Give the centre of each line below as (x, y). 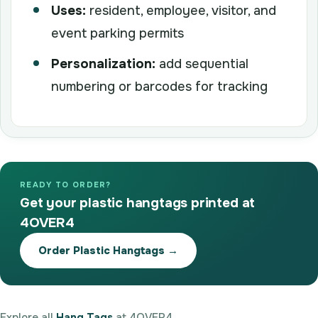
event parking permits (117, 33)
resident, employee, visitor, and (181, 10)
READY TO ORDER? (66, 184)
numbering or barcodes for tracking (159, 86)
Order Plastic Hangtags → (108, 250)
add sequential (202, 64)
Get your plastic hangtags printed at (138, 203)
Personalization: (103, 64)
